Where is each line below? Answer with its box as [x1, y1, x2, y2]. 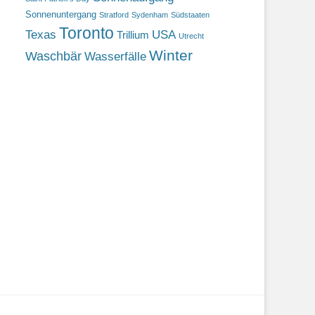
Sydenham [131, 11, 168, 19]
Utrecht [179, 32, 204, 40]
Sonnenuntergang [25, 9, 96, 20]
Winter [149, 47, 193, 64]
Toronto [59, 25, 114, 42]
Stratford [99, 11, 129, 19]
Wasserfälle [84, 50, 146, 63]
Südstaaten [171, 11, 210, 19]
